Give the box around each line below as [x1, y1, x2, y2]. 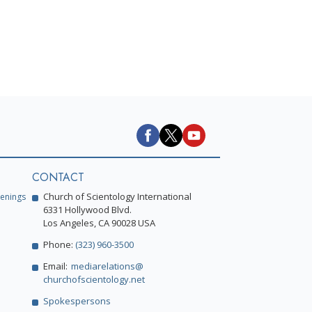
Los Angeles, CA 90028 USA [43, 217, 155, 229]
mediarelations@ [71, 260, 143, 272]
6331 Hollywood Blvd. [43, 203, 132, 216]
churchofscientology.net [43, 273, 145, 286]
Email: [43, 260, 68, 272]
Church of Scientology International [43, 190, 192, 203]
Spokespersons [43, 295, 111, 307]
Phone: [43, 238, 75, 251]
